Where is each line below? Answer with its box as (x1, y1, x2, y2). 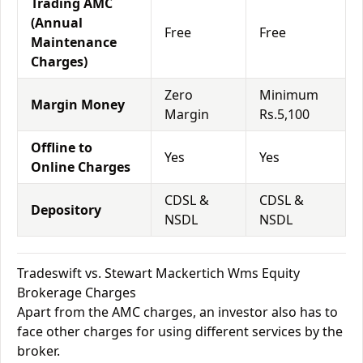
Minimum (259, 86, 318, 104)
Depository (31, 201, 101, 219)
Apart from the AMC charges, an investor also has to (17, 303, 338, 321)
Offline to (31, 139, 92, 156)
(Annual (31, 14, 83, 32)
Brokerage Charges (17, 284, 136, 301)
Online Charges (31, 158, 130, 176)
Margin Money (31, 96, 125, 113)
